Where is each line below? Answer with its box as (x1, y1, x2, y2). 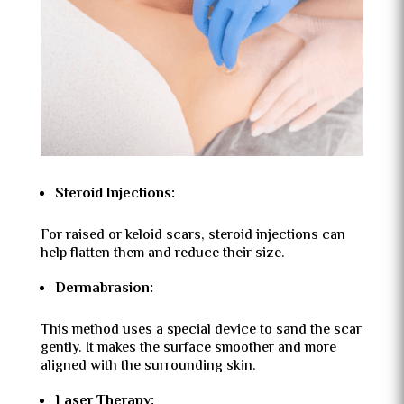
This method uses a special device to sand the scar (40, 319, 362, 343)
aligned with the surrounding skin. (40, 355, 256, 379)
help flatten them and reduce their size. (40, 243, 285, 266)
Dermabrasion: (54, 278, 153, 301)
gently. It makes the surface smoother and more (40, 337, 336, 361)
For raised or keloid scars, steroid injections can (40, 225, 345, 248)
